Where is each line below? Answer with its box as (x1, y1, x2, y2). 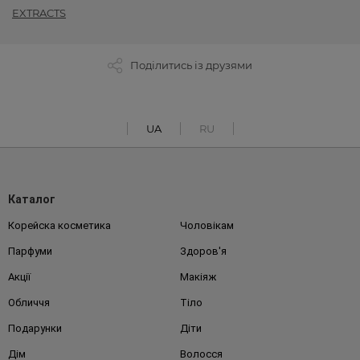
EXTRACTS (12, 6, 66, 20)
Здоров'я (180, 245, 227, 258)
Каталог (8, 193, 55, 207)
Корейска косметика (8, 219, 111, 232)
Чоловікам (180, 219, 234, 232)
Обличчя (8, 297, 50, 309)
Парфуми (8, 245, 52, 258)
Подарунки (8, 322, 62, 335)
